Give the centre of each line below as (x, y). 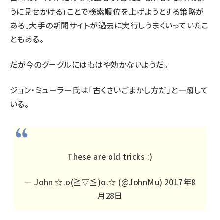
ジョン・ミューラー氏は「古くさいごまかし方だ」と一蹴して (109, 90)
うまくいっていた (173, 25)
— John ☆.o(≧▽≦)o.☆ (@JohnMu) (95, 182)
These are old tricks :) (110, 156)
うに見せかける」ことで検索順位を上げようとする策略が (107, 12)
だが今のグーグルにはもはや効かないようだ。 (89, 65)
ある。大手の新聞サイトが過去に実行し (78, 25)
